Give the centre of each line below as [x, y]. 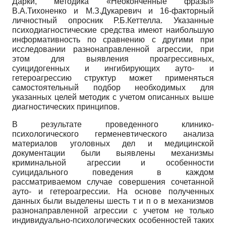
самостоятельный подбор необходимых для [113, 87]
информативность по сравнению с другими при [113, 39]
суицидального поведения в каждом [113, 172]
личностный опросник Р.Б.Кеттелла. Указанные [113, 20]
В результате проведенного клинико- [113, 124]
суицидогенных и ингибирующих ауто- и [113, 68]
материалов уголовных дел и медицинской [113, 143]
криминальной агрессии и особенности [113, 162]
